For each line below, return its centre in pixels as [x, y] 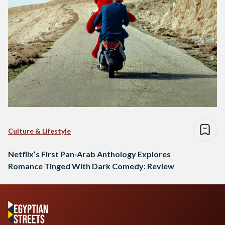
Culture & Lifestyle [39, 131]
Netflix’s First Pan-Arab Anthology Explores [89, 154]
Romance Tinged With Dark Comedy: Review [91, 166]
